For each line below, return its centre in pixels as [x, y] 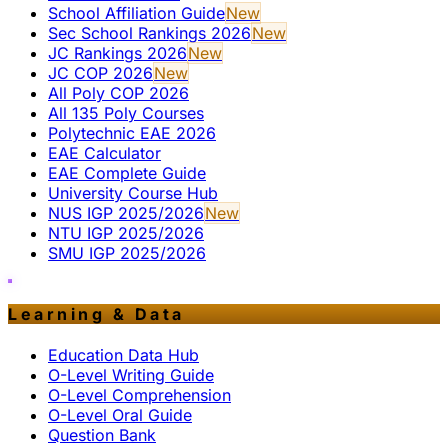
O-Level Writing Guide [131, 375]
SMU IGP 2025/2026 [127, 252]
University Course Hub [133, 192]
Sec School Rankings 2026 [149, 32]
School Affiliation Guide [136, 12]
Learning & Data [96, 314]
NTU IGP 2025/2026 [126, 232]
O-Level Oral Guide [120, 415]
